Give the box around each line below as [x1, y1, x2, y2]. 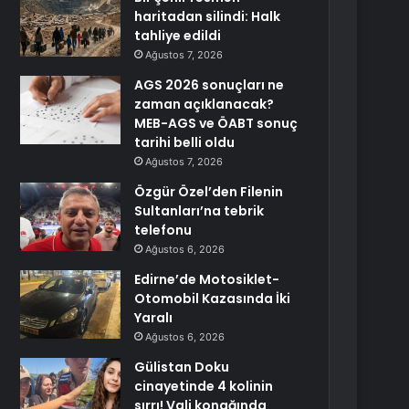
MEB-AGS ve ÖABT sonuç [134, 114, 299, 132]
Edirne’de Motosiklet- [134, 270, 280, 288]
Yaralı [134, 309, 173, 327]
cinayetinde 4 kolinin [134, 377, 274, 395]
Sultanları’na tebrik [134, 202, 265, 220]
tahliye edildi [134, 26, 222, 45]
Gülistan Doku [134, 358, 230, 376]
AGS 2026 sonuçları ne [134, 76, 285, 94]
